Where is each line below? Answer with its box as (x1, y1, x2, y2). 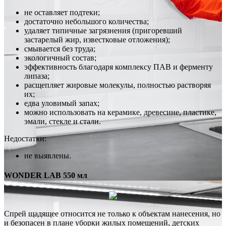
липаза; (24, 72, 49, 81)
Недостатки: (4, 134, 46, 143)
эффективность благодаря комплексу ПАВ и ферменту (24, 63, 213, 72)
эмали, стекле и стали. (24, 117, 101, 126)
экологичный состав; (24, 53, 96, 63)
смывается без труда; (24, 44, 95, 53)
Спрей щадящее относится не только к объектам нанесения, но (4, 209, 220, 218)
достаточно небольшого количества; (24, 17, 149, 26)
